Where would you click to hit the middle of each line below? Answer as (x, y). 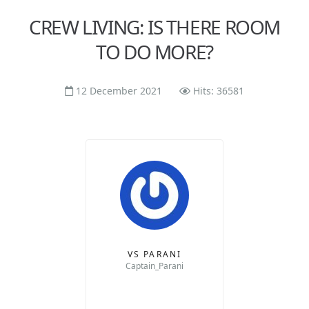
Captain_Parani (154, 266)
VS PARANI (154, 254)
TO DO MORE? (154, 52)
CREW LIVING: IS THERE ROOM (154, 27)
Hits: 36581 (219, 91)
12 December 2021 (119, 91)
